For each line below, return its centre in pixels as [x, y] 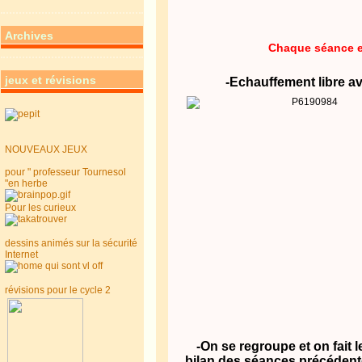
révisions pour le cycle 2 [57, 290]
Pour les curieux [40, 208]
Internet [21, 255]
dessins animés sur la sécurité [71, 243]
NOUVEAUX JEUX [46, 149]
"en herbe [26, 183]
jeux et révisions [50, 80]
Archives [29, 36]
